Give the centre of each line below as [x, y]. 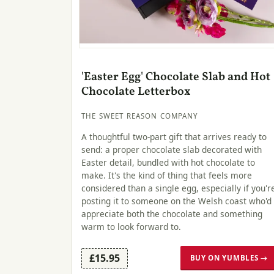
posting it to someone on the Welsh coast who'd [176, 201]
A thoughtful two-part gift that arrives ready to [174, 136]
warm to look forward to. [131, 226]
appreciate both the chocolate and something [172, 213]
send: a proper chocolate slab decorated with [172, 149]
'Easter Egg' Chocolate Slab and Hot [176, 77]
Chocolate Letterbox [136, 91]
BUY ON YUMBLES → [229, 258]
